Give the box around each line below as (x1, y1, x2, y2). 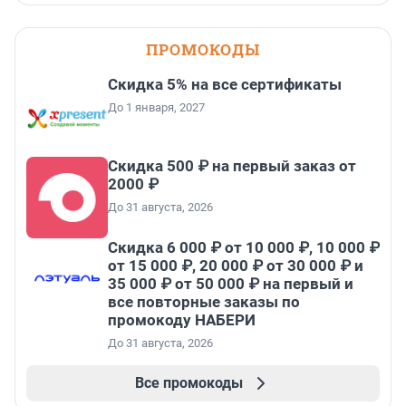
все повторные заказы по (108, 292, 300, 311)
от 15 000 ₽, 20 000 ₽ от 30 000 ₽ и (108, 256, 363, 275)
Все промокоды (134, 373, 243, 391)
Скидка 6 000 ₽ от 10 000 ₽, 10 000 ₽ (108, 237, 380, 256)
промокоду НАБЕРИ (108, 310, 256, 329)
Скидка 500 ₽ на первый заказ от (108, 156, 356, 175)
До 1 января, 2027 (108, 100, 205, 114)
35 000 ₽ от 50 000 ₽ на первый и (108, 274, 353, 293)
